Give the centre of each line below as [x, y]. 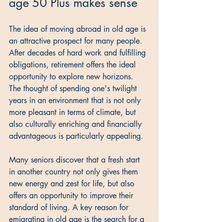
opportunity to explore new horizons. [72, 77]
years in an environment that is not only [76, 101]
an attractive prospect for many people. [77, 41]
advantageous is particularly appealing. [77, 136]
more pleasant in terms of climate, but [74, 112]
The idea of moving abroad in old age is [79, 29]
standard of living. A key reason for [70, 208]
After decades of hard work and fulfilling [79, 53]
